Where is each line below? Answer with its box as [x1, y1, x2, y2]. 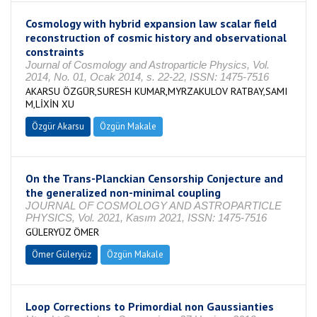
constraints [25, 45, 84, 59]
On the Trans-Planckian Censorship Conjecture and [25, 171, 283, 185]
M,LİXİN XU [25, 98, 74, 110]
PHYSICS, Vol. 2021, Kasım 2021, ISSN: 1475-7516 [25, 212, 267, 224]
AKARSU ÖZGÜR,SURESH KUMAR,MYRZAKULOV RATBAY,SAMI [25, 85, 287, 98]
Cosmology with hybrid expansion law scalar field [25, 16, 277, 30]
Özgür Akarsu [32, 120, 84, 132]
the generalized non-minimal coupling [25, 185, 221, 200]
